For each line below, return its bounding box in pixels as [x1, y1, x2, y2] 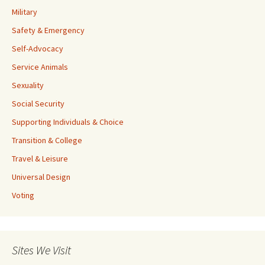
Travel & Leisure [12, 153, 68, 164]
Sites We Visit [12, 243, 71, 257]
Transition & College [12, 135, 82, 146]
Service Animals [12, 62, 68, 72]
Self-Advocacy [12, 43, 63, 54]
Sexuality [12, 80, 44, 91]
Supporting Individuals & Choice [12, 117, 124, 127]
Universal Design [12, 172, 70, 182]
